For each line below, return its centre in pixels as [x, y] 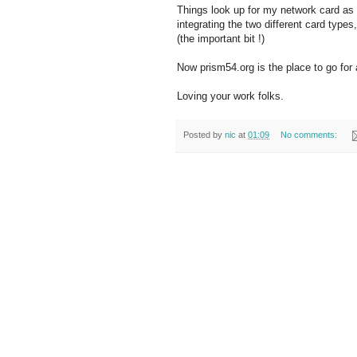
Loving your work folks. [230, 96]
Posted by [204, 135]
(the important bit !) [221, 39]
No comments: [310, 135]
